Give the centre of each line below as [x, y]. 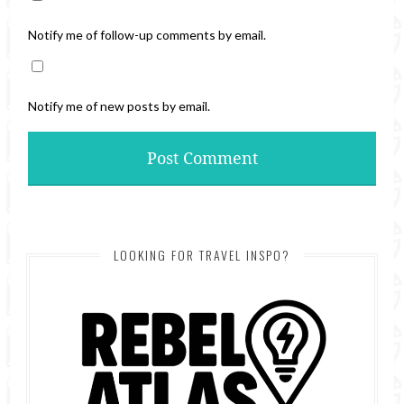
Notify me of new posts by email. [119, 106]
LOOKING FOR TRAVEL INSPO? [202, 254]
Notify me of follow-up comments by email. [147, 34]
